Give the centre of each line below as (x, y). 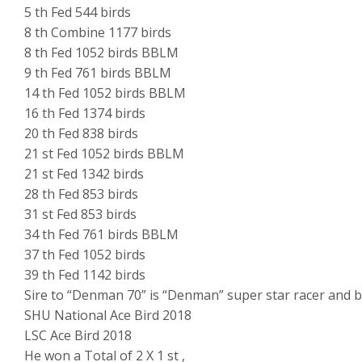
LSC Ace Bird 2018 (78, 336)
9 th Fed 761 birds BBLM (98, 73)
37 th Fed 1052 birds (85, 255)
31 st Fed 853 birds (80, 215)
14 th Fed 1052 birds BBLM (105, 93)
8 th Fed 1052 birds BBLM (101, 53)
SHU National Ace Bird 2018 (108, 316)
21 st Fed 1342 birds (84, 174)
